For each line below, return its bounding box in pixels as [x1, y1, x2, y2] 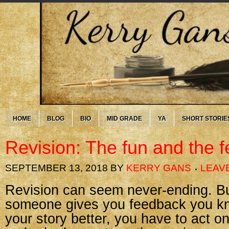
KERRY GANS [126, 163, 191, 173]
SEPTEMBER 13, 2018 [5, 163, 108, 173]
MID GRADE [107, 115, 142, 122]
